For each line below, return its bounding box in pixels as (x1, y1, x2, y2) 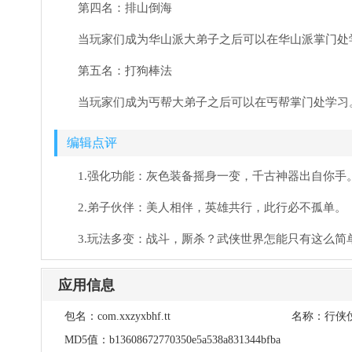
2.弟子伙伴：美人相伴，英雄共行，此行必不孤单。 (78, 201, 346, 214)
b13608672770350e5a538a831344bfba (108, 334, 280, 346)
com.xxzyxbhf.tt (97, 310, 170, 322)
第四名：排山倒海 (78, 2, 172, 14)
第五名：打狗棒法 (78, 64, 172, 77)
